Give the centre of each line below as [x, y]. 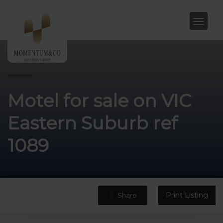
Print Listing [187, 195]
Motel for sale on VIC [100, 101]
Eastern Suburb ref [93, 123]
